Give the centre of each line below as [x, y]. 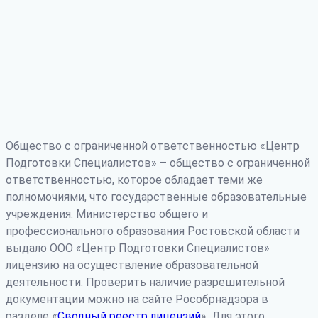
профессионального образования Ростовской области [153, 231]
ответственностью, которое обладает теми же [134, 180]
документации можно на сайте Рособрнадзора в [137, 299]
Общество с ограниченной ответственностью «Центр [153, 146]
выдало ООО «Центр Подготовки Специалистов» [138, 248]
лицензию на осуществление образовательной [132, 265]
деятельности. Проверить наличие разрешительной [145, 282]
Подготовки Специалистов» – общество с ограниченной [158, 163]
